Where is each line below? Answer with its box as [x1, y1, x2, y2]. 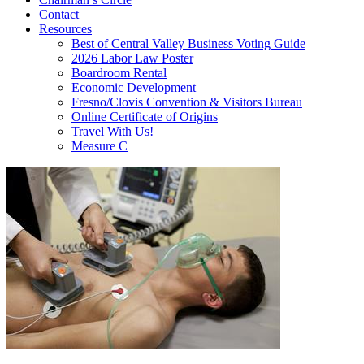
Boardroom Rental [71, 66, 167, 80]
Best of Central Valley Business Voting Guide [71, 37, 305, 50]
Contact [39, 7, 79, 21]
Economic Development [71, 80, 196, 94]
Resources [39, 22, 92, 36]
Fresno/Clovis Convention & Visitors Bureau [71, 95, 302, 109]
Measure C [71, 139, 128, 153]
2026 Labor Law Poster [71, 51, 193, 65]
